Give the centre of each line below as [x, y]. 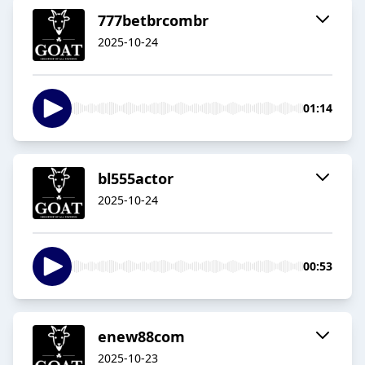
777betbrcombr [153, 21]
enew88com [141, 337]
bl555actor [136, 179]
